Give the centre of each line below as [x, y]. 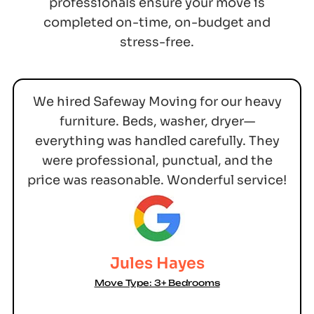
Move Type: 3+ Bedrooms [157, 282]
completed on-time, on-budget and [157, 23]
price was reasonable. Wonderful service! [157, 180]
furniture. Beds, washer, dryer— [157, 121]
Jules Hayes [157, 263]
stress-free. [157, 42]
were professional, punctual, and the [157, 160]
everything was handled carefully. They [157, 141]
